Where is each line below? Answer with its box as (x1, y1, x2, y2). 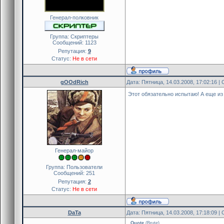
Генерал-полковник (50, 14, 98, 20)
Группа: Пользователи (46, 163, 102, 170)
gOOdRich (60, 78, 88, 85)
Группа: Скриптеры (50, 33, 98, 39)
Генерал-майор (55, 147, 93, 153)
